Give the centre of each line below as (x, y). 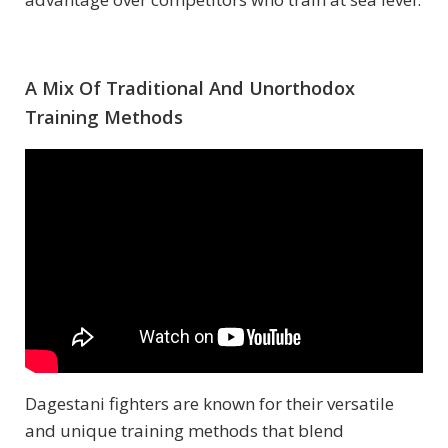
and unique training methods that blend (184, 430)
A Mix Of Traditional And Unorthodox (190, 88)
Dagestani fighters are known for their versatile (209, 403)
